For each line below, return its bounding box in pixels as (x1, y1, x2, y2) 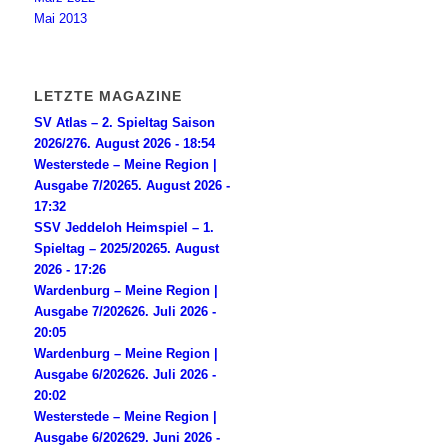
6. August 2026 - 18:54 (80, 136, 216, 151)
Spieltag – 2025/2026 (34, 241, 161, 256)
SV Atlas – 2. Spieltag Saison (34, 115, 216, 130)
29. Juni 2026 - (131, 430, 221, 445)
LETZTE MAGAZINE (34, 88, 183, 104)
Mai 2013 (34, 11, 88, 26)
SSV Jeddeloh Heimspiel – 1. (34, 220, 215, 235)
